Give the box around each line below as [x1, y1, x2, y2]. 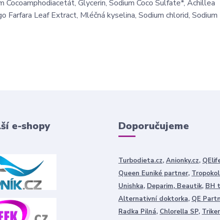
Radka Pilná [118, 207, 156, 216]
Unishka [118, 182, 143, 191]
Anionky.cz [165, 156, 199, 165]
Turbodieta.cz [118, 156, 163, 165]
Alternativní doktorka [118, 194, 188, 203]
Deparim [146, 182, 173, 191]
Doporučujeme [118, 119, 189, 133]
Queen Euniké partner [118, 169, 188, 178]
